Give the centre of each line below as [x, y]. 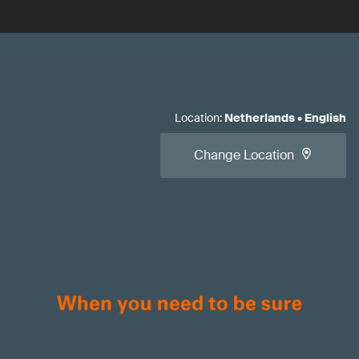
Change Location [244, 155]
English [325, 118]
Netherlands [260, 118]
